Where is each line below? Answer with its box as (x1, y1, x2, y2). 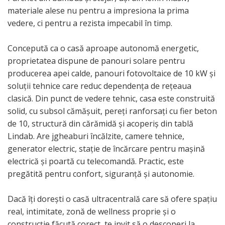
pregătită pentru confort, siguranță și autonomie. (8, 168, 194, 180)
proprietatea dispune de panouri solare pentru (8, 55, 185, 67)
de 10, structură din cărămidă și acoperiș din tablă (8, 118, 193, 130)
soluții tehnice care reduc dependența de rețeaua (8, 80, 191, 92)
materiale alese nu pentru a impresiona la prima (8, 5, 189, 17)
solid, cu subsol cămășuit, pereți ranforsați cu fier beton (8, 105, 217, 117)
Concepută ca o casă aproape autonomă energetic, (8, 43, 199, 54)
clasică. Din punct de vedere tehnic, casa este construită (8, 93, 215, 104)
